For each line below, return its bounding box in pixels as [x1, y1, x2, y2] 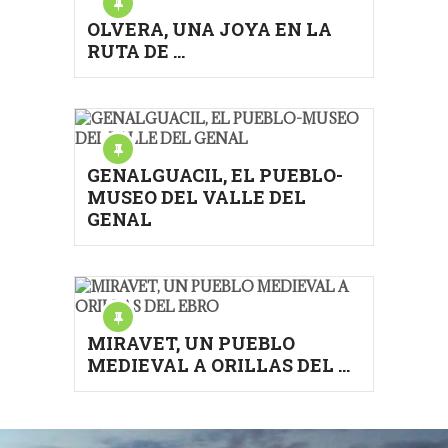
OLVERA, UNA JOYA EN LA [87, 17, 332, 41]
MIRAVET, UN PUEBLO [87, 331, 295, 355]
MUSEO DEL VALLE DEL [87, 185, 306, 209]
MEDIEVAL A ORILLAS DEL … [87, 353, 350, 377]
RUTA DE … [87, 39, 185, 63]
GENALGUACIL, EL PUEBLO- [87, 163, 343, 187]
